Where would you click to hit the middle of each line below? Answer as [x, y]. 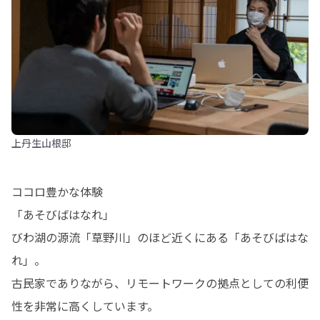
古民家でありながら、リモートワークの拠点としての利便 [160, 283]
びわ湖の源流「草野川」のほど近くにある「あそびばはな [160, 237]
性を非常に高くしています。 [85, 306]
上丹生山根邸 [41, 143]
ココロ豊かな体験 [57, 191]
